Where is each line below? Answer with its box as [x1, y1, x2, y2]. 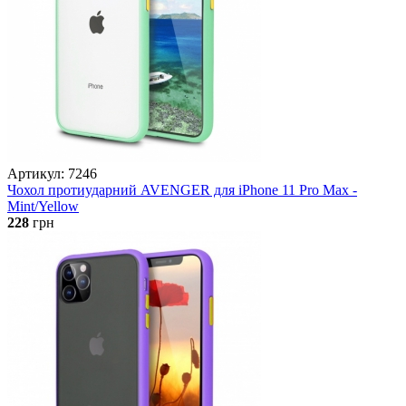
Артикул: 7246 [7, 165, 97, 181]
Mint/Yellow [7, 198, 79, 214]
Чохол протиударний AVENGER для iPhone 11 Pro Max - [7, 181, 357, 198]
